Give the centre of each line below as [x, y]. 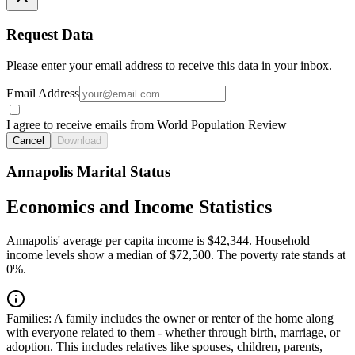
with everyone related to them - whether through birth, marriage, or [173, 333]
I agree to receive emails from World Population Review [147, 124]
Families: [29, 319]
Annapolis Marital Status [88, 172]
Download [79, 140]
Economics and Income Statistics [139, 207]
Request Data [50, 35]
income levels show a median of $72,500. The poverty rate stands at [176, 255]
